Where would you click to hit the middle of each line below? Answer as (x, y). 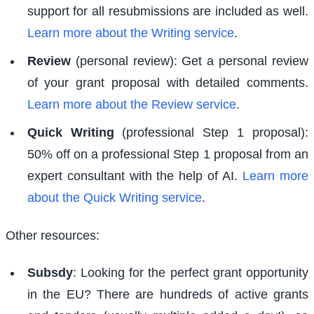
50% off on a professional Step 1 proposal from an (168, 155)
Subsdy (50, 273)
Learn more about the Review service (131, 105)
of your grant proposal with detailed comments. (168, 83)
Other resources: (53, 235)
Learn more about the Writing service (130, 33)
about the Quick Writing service (114, 198)
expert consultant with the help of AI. (135, 176)
